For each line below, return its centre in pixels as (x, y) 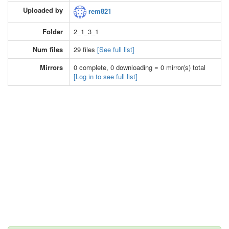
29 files (85, 49)
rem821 (99, 11)
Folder (53, 31)
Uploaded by (43, 10)
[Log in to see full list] (106, 76)
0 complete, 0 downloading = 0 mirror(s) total (140, 67)
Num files (48, 49)
